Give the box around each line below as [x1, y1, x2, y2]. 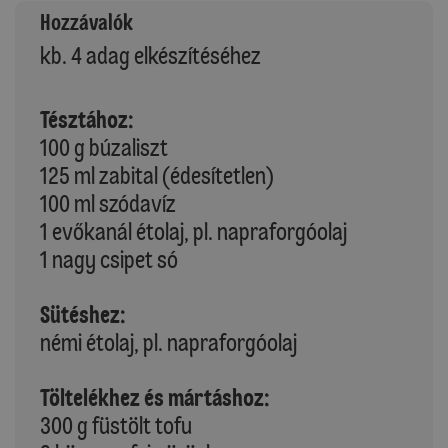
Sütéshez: [40, 299, 126, 329]
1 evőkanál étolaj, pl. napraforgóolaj [40, 216, 347, 246]
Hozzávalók [40, 8, 133, 36]
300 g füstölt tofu [40, 410, 192, 440]
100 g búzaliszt [40, 132, 168, 162]
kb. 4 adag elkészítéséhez [40, 40, 261, 70]
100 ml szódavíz [40, 188, 176, 218]
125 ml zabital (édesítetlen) [40, 160, 274, 190]
